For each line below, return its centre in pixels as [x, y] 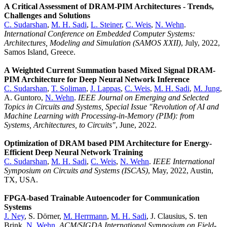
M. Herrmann [85, 216]
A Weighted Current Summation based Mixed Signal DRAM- [110, 70]
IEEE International [184, 161]
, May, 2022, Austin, [181, 170]
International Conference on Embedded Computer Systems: [100, 33]
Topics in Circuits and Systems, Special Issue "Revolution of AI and [111, 106]
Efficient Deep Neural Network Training [73, 152]
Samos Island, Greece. [40, 52]
